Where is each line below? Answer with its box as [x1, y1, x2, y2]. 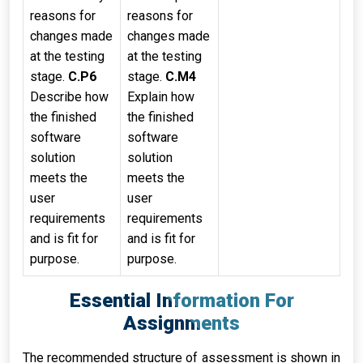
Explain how [127, 89, 194, 105]
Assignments [123, 312, 240, 335]
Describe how [30, 89, 109, 105]
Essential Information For [69, 289, 294, 312]
